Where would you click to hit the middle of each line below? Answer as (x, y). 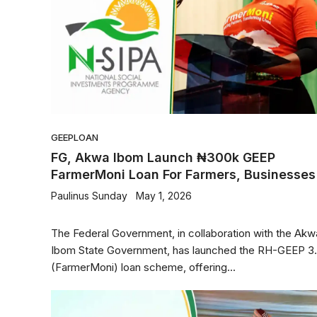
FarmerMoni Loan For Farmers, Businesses (183, 174)
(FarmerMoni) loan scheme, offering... (143, 267)
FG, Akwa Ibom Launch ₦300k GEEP (163, 157)
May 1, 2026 (164, 196)
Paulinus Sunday (89, 196)
